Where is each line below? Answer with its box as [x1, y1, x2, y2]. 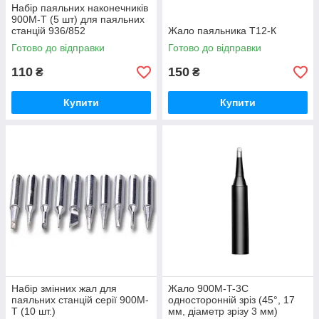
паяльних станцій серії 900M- [11, 294, 149, 305]
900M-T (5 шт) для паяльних [11, 14, 145, 25]
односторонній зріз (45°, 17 [168, 294, 295, 305]
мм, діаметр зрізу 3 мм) [168, 305, 278, 317]
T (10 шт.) [11, 305, 56, 317]
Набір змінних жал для [11, 283, 117, 294]
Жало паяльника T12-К [168, 25, 276, 36]
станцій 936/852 [11, 25, 85, 36]
